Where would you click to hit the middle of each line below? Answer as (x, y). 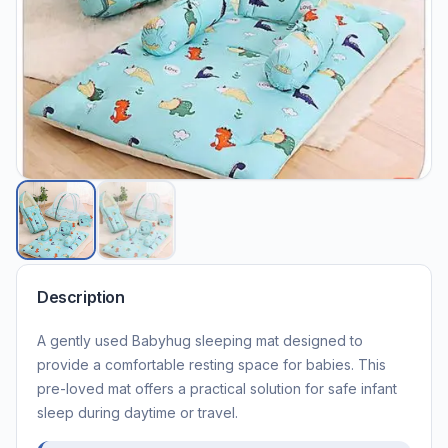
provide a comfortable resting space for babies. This (211, 364)
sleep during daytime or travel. (137, 412)
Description (81, 296)
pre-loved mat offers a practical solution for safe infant (217, 388)
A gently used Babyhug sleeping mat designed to (200, 340)
